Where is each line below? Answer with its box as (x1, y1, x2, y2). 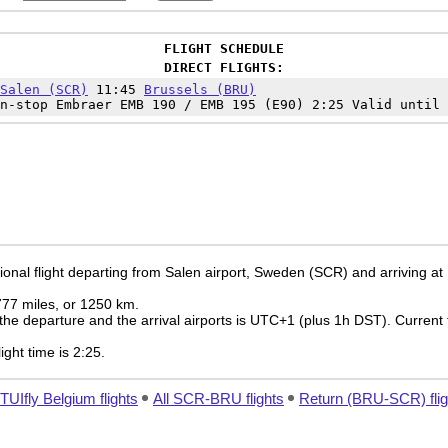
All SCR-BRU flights (153, 390, 284, 407)
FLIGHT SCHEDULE (164, 41, 284, 56)
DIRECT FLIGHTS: (164, 60, 284, 75)
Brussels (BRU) (144, 82, 256, 97)
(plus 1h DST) (299, 312, 387, 328)
